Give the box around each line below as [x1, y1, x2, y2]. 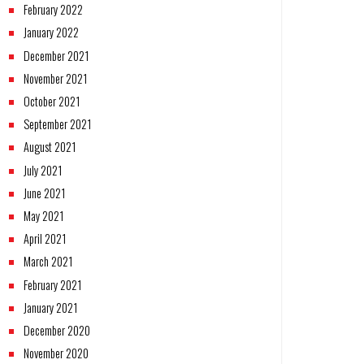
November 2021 [24, 69, 88, 87]
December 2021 [24, 46, 89, 64]
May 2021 [24, 206, 64, 224]
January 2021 [24, 298, 78, 316]
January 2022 [24, 24, 80, 41]
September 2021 [24, 115, 92, 133]
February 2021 [24, 275, 82, 293]
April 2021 [24, 230, 67, 248]
